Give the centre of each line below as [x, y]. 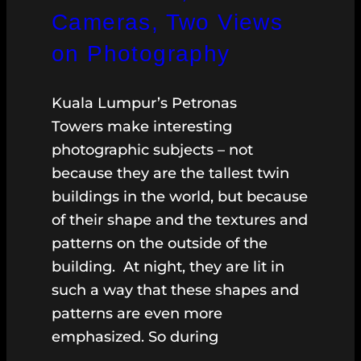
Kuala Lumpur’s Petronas [144, 104]
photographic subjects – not [152, 150]
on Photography [141, 54]
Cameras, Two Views [168, 23]
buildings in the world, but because [180, 197]
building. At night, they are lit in [168, 267]
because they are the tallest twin [170, 174]
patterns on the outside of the [160, 244]
